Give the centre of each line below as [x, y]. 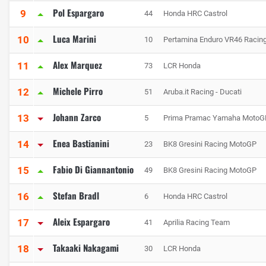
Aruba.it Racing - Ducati [202, 92]
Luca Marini [75, 39]
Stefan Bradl [76, 196]
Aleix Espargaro [81, 222]
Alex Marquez [77, 65]
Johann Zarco [77, 117]
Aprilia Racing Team [197, 223]
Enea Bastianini [81, 143]
